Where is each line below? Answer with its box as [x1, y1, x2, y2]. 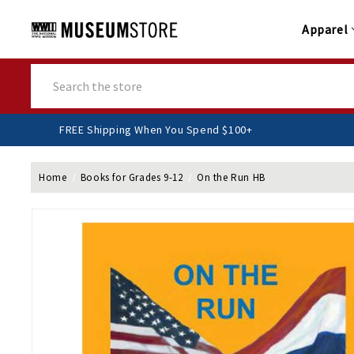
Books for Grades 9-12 [80, 171, 183, 185]
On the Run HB [197, 171, 265, 185]
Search [31, 65, 67, 80]
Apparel [302, 21, 348, 38]
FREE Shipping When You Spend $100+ [98, 122, 292, 137]
